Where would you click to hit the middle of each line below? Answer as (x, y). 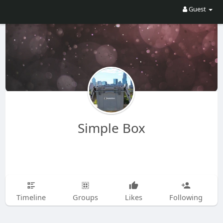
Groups (85, 197)
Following (186, 197)
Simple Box (111, 128)
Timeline (31, 197)
